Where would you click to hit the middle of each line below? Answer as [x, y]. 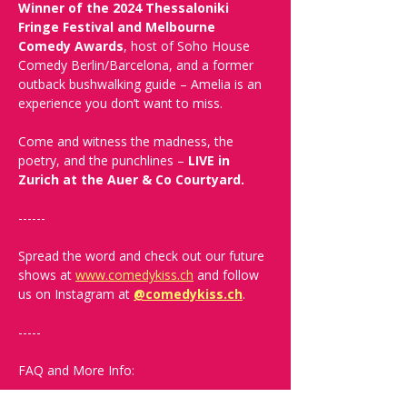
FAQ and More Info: [76, 370]
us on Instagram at [76, 294]
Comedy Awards [71, 46]
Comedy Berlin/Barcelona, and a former [138, 65]
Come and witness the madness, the [128, 141]
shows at [47, 275]
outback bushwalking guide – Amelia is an [142, 84]
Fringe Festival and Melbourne [119, 27]
